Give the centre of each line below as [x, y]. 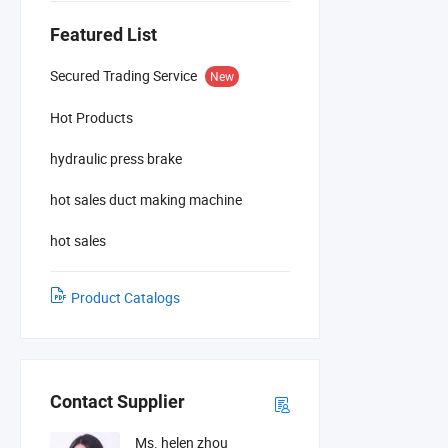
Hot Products [91, 117]
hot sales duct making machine [146, 199]
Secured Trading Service [123, 75]
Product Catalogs [125, 297]
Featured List [103, 34]
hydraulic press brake [116, 158]
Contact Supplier [117, 402]
